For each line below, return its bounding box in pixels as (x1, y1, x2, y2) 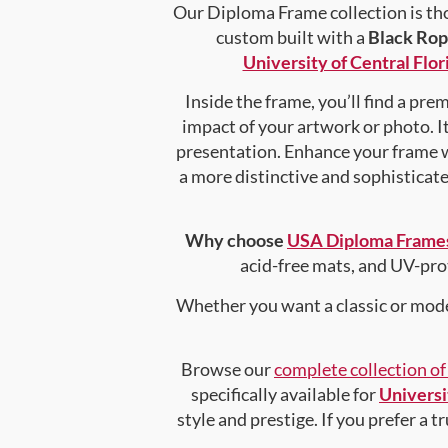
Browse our (181, 358, 274, 381)
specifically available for (191, 383, 379, 406)
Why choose (185, 229, 287, 252)
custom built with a (215, 25, 368, 48)
